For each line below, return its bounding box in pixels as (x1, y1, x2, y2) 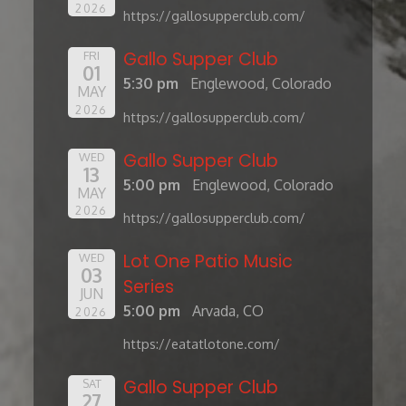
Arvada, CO (192, 301, 264, 320)
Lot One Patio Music (123, 248, 294, 274)
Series (123, 274, 175, 299)
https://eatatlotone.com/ (123, 335, 281, 353)
